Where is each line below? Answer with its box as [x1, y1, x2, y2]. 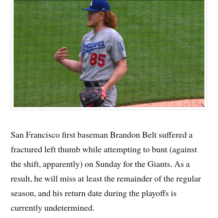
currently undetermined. [11, 201, 98, 213]
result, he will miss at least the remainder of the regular [11, 172, 201, 184]
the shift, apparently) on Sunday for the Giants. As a [11, 157, 190, 169]
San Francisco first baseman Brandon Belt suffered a [11, 128, 193, 140]
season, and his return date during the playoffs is [11, 186, 177, 199]
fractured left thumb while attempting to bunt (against [11, 143, 198, 155]
